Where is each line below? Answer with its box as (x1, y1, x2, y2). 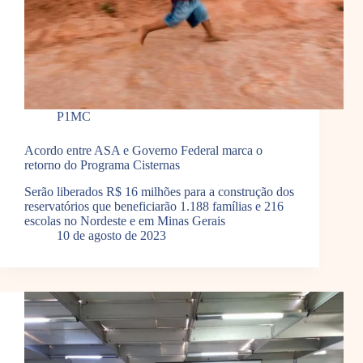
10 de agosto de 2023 (57, 228, 166, 243)
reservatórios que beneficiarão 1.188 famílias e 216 (24, 199, 284, 214)
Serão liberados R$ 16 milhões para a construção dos (24, 185, 294, 199)
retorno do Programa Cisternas (24, 158, 180, 173)
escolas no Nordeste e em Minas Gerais (24, 214, 225, 228)
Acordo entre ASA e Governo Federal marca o (24, 143, 263, 158)
